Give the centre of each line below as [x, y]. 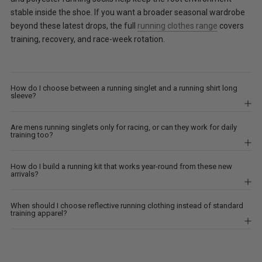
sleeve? [23, 95]
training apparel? [39, 213]
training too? [32, 135]
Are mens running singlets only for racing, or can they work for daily [124, 127]
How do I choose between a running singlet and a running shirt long [124, 88]
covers [231, 25]
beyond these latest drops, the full [74, 25]
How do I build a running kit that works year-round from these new [121, 166]
